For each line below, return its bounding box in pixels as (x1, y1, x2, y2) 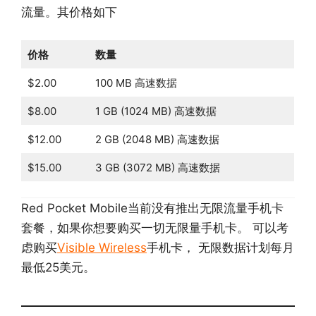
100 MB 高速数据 (95, 75, 177, 90)
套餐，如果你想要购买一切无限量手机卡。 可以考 (21, 221, 288, 236)
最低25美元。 (21, 260, 95, 275)
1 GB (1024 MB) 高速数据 (95, 104, 217, 118)
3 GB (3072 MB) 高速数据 (95, 160, 220, 174)
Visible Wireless (57, 241, 147, 255)
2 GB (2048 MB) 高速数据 (95, 132, 219, 146)
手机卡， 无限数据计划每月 (147, 241, 294, 255)
